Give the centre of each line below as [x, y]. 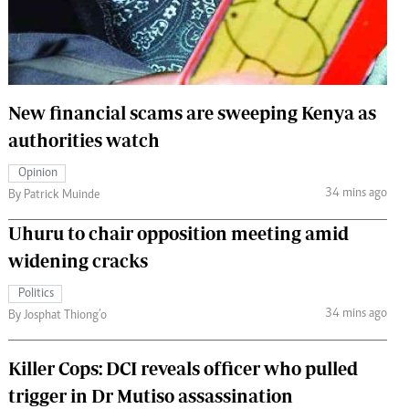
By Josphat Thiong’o [58, 315]
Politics [36, 294]
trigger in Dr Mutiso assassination [151, 395]
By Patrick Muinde [54, 195]
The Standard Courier [199, 21]
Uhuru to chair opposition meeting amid [178, 233]
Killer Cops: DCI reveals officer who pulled [183, 368]
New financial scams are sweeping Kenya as [192, 112]
